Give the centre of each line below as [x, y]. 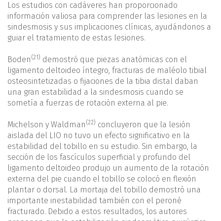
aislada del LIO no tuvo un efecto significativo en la [99, 136]
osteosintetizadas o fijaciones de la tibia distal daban [103, 81]
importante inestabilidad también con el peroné [94, 201]
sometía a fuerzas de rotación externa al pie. [88, 103]
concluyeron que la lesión [143, 125]
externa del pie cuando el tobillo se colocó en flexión [102, 179]
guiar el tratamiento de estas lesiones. [76, 38]
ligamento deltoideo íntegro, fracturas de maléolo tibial [107, 71]
